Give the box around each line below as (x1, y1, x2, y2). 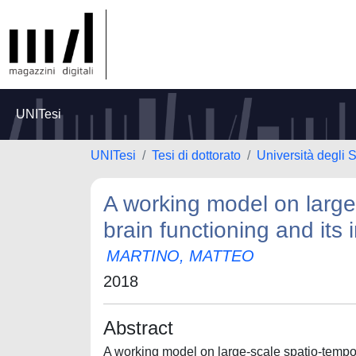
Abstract (103, 317, 173, 339)
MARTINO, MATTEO (106, 247, 254, 265)
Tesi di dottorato (152, 149, 241, 162)
